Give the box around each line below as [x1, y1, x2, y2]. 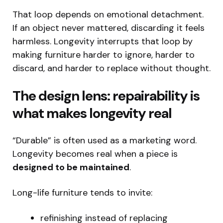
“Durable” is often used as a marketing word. [12, 134, 197, 146]
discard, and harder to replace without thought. [12, 62, 211, 74]
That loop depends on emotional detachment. [12, 8, 204, 20]
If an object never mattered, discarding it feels [12, 21, 205, 34]
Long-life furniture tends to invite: [12, 186, 152, 199]
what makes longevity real [12, 104, 172, 122]
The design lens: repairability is [12, 86, 200, 105]
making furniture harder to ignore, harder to [12, 48, 195, 61]
